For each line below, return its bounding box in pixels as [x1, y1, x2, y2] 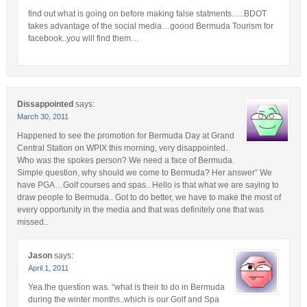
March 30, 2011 [16, 112, 69, 121]
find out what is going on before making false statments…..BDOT [27, 9, 267, 19]
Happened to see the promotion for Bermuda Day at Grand [16, 131, 234, 141]
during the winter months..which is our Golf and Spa [27, 295, 219, 305]
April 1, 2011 [27, 264, 69, 273]
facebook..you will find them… [27, 34, 139, 44]
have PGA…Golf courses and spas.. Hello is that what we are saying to [16, 180, 279, 191]
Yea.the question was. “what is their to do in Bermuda [27, 282, 225, 293]
